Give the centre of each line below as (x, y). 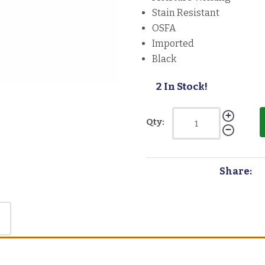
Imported (173, 44)
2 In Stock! (182, 87)
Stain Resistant (186, 13)
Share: (235, 172)
